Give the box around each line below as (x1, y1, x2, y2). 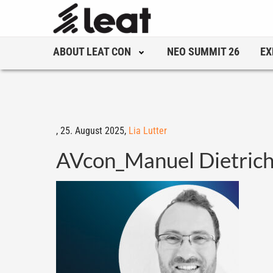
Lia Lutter (129, 125, 167, 136)
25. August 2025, (60, 125, 129, 136)
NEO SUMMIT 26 (167, 45, 239, 58)
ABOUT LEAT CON (53, 45, 131, 58)
